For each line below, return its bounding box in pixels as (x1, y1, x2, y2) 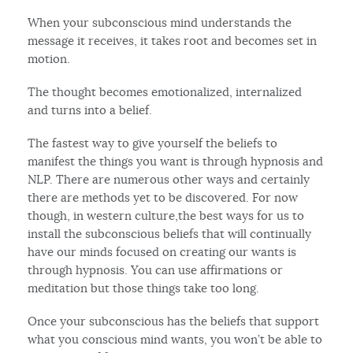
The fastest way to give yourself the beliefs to (28, 135, 278, 150)
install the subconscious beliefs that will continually (28, 225, 312, 241)
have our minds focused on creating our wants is (28, 243, 297, 259)
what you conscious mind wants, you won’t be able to (28, 331, 323, 347)
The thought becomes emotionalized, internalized (28, 84, 303, 99)
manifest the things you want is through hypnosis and (28, 153, 324, 169)
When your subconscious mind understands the (28, 14, 292, 30)
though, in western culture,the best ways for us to (28, 207, 305, 223)
